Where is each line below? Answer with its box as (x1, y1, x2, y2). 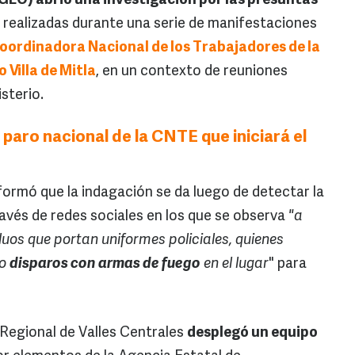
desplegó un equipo (187, 326, 318, 342)
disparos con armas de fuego (10, 257, 200, 273)
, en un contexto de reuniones (96, 64, 288, 80)
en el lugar (200, 257, 269, 273)
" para (269, 257, 307, 273)
